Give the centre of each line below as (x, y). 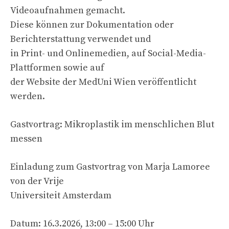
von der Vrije (37, 181)
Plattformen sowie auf (57, 67)
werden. (28, 96)
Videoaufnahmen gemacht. (68, 10)
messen (26, 139)
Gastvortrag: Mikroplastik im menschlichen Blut (112, 124)
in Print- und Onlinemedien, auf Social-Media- (108, 53)
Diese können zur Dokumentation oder (92, 25)
